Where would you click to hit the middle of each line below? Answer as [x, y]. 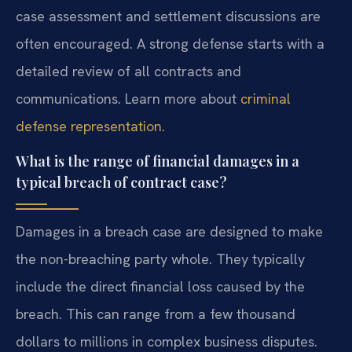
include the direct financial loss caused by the [160, 287]
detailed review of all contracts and [128, 71]
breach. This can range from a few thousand [156, 314]
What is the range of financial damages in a [158, 161]
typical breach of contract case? [121, 183]
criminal [266, 98]
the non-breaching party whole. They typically [160, 259]
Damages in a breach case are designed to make [169, 232]
